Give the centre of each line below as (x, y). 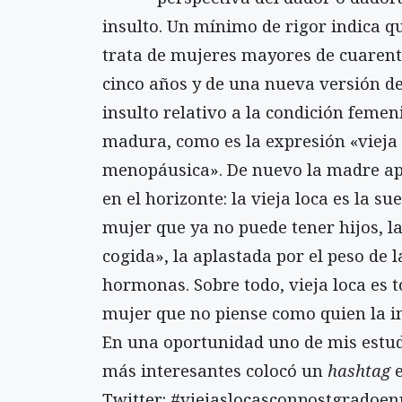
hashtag (361, 370)
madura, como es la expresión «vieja (250, 140)
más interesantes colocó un (215, 370)
